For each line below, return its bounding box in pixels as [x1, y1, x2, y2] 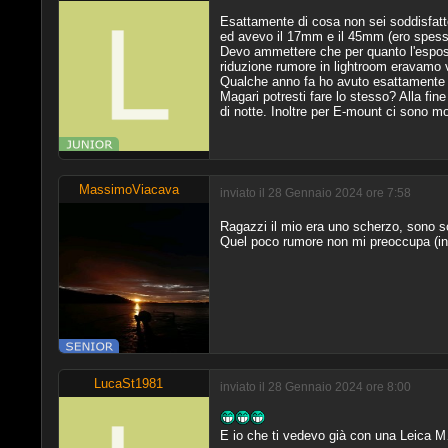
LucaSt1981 [94, 375, 164, 391]
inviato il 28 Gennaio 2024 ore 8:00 [219, 380, 411, 394]
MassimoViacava [78, 181, 179, 197]
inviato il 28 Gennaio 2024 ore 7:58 [219, 186, 411, 200]
